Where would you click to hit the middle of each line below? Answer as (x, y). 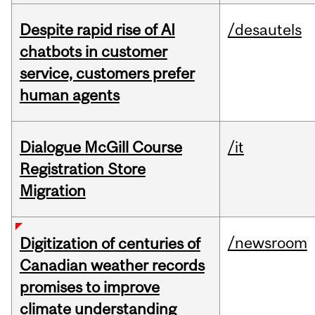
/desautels (264, 30)
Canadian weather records (112, 265)
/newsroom (267, 243)
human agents (69, 95)
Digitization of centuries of (110, 244)
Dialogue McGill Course (101, 147)
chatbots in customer (93, 52)
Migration (52, 191)
